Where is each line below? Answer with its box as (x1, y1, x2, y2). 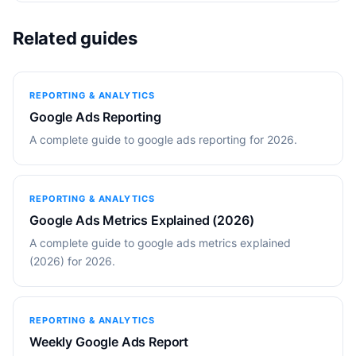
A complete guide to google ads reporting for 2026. (29, 132, 297, 146)
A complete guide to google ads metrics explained (29, 235, 291, 250)
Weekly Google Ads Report (29, 333, 189, 350)
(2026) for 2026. (29, 253, 115, 268)
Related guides (13, 27, 137, 48)
